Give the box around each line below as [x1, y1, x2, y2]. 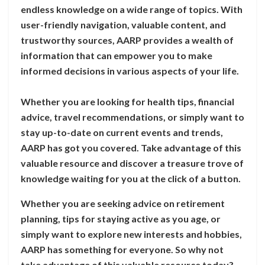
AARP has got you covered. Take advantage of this [21, 141, 241, 153]
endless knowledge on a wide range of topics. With [21, 3, 243, 15]
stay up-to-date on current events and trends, [21, 126, 223, 138]
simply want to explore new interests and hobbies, [21, 228, 242, 240]
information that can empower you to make [21, 49, 212, 61]
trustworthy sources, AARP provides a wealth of [21, 34, 234, 46]
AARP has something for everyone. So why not [21, 243, 224, 255]
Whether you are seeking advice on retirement [21, 197, 225, 209]
